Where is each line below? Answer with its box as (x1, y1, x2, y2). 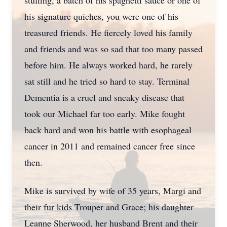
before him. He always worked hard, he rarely (24, 59, 193, 71)
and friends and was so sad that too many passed (24, 43, 203, 55)
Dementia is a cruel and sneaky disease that (24, 91, 184, 103)
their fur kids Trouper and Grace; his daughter (24, 201, 194, 213)
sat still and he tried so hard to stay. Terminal (24, 75, 190, 87)
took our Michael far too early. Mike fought (24, 107, 185, 120)
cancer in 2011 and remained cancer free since (24, 140, 195, 152)
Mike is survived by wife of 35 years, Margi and (24, 184, 201, 197)
